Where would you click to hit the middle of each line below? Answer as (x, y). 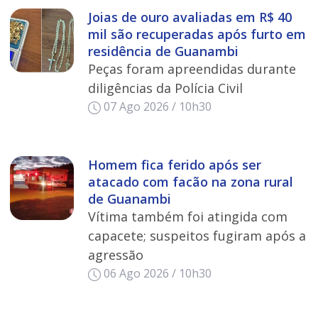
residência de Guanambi (163, 51)
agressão (115, 255)
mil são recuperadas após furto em (197, 34)
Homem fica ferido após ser (174, 165)
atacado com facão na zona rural (190, 182)
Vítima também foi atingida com (187, 217)
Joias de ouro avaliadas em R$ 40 (190, 17)
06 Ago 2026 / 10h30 (158, 274)
